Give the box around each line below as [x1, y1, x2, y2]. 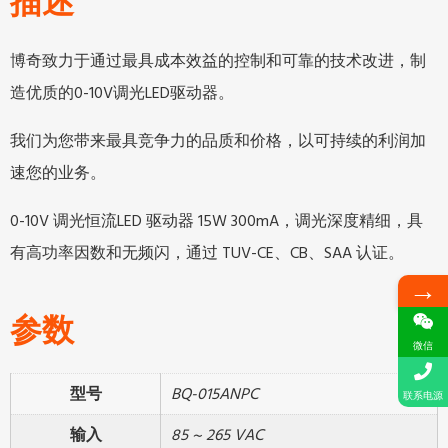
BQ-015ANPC [171, 383, 259, 405]
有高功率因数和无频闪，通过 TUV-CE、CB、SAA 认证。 [10, 242, 404, 264]
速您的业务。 [10, 162, 106, 184]
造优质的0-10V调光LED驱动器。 [10, 82, 234, 104]
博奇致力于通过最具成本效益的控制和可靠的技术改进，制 [10, 50, 426, 72]
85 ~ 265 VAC [171, 424, 264, 446]
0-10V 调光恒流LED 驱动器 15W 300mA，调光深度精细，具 [10, 210, 423, 232]
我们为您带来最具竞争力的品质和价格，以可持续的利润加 [10, 130, 426, 152]
